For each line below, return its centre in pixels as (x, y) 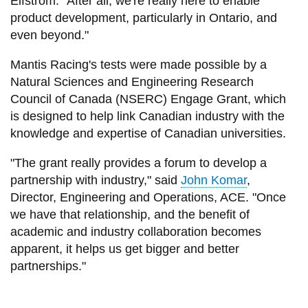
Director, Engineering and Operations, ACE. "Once (148, 197)
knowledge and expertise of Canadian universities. (148, 133)
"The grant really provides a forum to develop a (138, 163)
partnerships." (48, 266)
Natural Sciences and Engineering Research (132, 81)
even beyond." (49, 35)
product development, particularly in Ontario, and (143, 18)
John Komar (213, 180)
